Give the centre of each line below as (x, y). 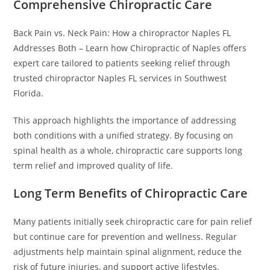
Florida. (29, 93)
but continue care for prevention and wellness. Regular (125, 237)
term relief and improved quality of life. (93, 165)
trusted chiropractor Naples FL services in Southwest (120, 78)
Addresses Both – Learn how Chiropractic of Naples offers (130, 48)
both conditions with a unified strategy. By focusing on (124, 135)
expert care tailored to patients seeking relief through (122, 63)
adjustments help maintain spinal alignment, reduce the (128, 252)
